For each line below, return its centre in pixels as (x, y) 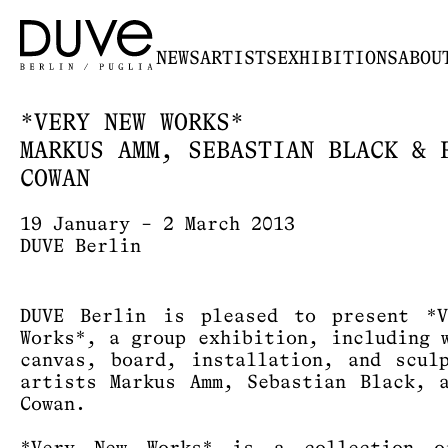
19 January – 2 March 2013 (157, 224)
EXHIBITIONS (337, 58)
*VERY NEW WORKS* (132, 124)
